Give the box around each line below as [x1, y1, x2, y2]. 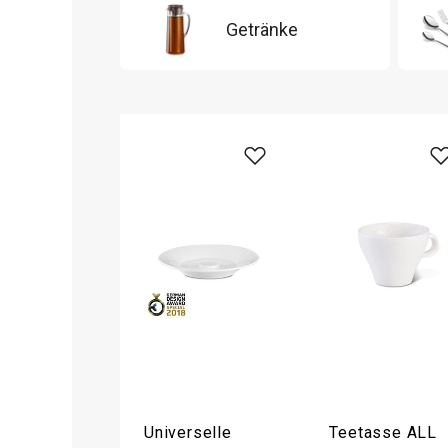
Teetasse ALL [329, 423, 437, 442]
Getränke [226, 19, 298, 40]
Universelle [144, 423, 232, 442]
